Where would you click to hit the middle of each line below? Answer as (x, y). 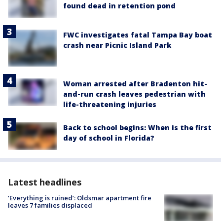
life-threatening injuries (110, 105)
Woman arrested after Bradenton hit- (135, 84)
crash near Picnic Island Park (117, 45)
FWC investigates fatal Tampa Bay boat (138, 35)
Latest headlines (45, 182)
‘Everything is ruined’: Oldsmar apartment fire (80, 198)
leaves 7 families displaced (50, 205)
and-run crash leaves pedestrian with (134, 94)
